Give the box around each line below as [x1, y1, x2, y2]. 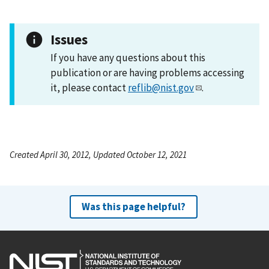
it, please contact [50, 80, 128, 94]
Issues [50, 30, 88, 48]
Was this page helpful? [81, 199, 186, 213]
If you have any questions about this [50, 50, 205, 64]
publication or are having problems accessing [50, 65, 244, 79]
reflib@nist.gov [128, 80, 194, 94]
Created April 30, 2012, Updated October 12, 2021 [10, 148, 187, 160]
